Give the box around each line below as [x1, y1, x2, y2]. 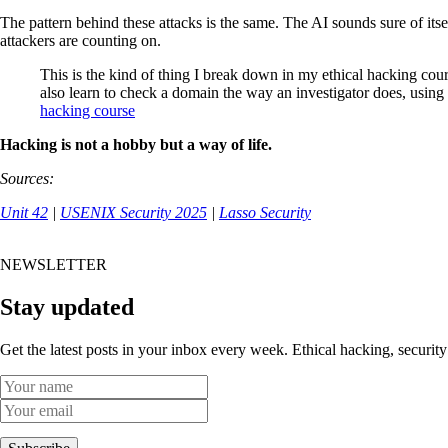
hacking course [40, 101, 135, 119]
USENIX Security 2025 [60, 203, 207, 221]
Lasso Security [219, 203, 311, 221]
